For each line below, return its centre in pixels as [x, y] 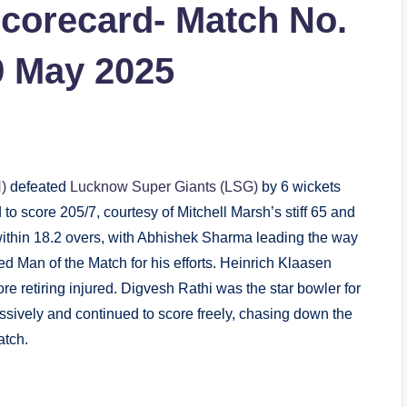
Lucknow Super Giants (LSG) [164, 187]
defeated [38, 187]
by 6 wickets [299, 187]
